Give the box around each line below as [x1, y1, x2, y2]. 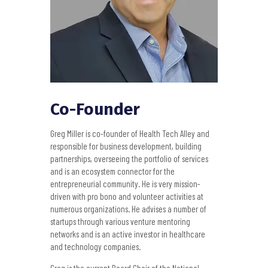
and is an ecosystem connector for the [50, 166, 175, 177]
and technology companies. [50, 241, 141, 252]
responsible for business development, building [50, 141, 202, 152]
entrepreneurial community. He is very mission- [50, 178, 200, 190]
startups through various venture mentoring [50, 216, 190, 227]
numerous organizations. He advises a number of [50, 203, 206, 215]
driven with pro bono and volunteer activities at [50, 191, 203, 202]
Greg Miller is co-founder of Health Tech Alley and [50, 128, 209, 139]
